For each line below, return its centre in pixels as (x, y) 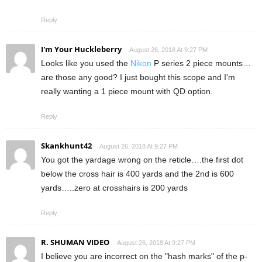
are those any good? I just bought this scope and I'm (138, 77)
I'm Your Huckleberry (81, 49)
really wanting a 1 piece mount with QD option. (127, 92)
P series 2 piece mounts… (201, 63)
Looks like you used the (86, 63)
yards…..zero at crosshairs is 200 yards (114, 188)
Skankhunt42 (66, 146)
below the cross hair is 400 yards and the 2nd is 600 (137, 174)
